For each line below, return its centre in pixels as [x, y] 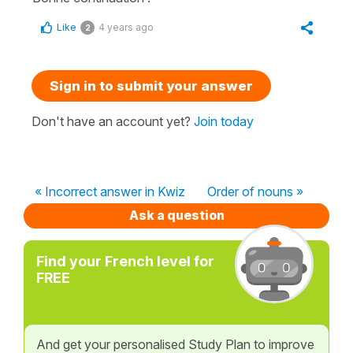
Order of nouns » [255, 191]
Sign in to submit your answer [151, 85]
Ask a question [176, 215]
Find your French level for [125, 261]
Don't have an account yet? [113, 121]
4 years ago [126, 27]
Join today [224, 121]
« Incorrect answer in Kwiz [110, 191]
